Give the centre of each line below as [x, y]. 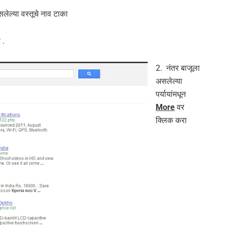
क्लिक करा [173, 121]
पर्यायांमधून [171, 94]
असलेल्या [169, 81]
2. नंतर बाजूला [178, 68]
